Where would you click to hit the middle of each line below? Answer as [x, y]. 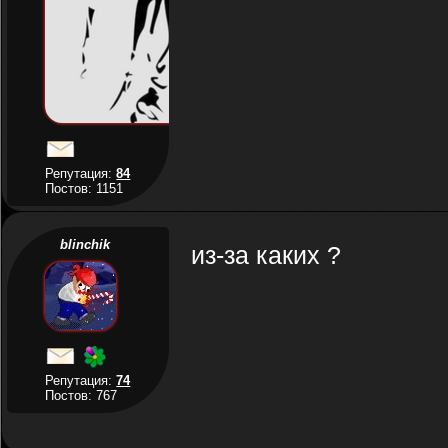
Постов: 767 [81, 395]
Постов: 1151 [84, 188]
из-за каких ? [265, 255]
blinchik [85, 244]
